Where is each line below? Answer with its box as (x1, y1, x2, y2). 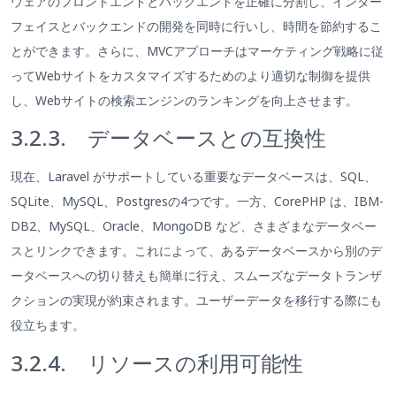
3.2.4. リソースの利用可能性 (11, 347, 303, 377)
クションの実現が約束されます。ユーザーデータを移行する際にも (11, 292, 382, 309)
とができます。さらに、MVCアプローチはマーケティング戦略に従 (11, 42, 384, 59)
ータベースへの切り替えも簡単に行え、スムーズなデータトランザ (11, 267, 382, 285)
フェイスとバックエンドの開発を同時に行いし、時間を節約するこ (11, 17, 382, 34)
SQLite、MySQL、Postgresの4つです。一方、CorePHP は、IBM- (11, 193, 384, 210)
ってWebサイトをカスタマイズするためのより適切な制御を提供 (11, 66, 370, 84)
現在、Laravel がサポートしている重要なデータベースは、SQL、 (11, 168, 377, 186)
